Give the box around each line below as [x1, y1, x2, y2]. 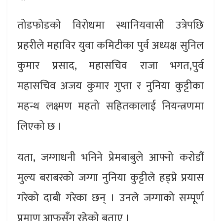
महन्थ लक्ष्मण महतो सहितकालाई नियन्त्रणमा [17, 97, 204, 115]
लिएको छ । [17, 117, 62, 136]
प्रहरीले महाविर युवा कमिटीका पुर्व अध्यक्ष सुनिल [17, 36, 204, 55]
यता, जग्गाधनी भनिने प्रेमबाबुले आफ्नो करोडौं [17, 148, 204, 167]
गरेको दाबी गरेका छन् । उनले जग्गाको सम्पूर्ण [17, 188, 204, 207]
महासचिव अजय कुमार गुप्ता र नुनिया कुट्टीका [17, 76, 204, 95]
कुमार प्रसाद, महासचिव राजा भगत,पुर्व [17, 56, 204, 75]
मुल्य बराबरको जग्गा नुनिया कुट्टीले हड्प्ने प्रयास [17, 168, 204, 187]
